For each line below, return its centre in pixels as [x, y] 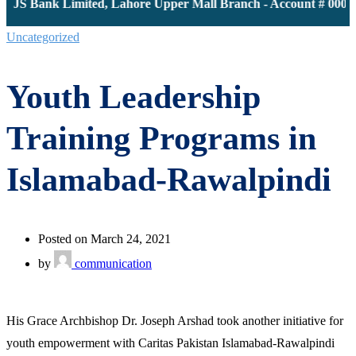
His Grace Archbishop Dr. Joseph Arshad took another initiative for [175, 320]
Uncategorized [43, 37]
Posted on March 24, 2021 [104, 238]
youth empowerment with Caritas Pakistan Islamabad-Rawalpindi [170, 342]
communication [112, 263]
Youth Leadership [133, 97]
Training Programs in [161, 138]
